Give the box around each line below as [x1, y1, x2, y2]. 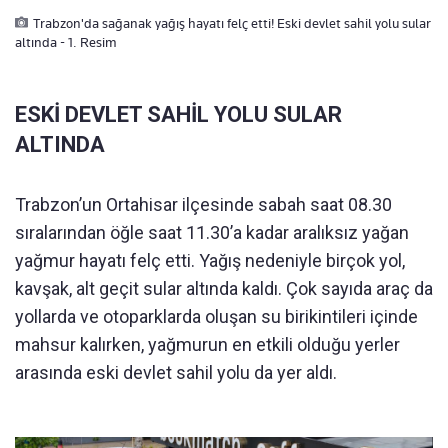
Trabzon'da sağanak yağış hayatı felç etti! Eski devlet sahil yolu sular [33, 15, 431, 32]
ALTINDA [15, 132, 105, 158]
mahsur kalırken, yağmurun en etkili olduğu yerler [15, 334, 400, 356]
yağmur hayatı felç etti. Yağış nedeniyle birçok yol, [15, 250, 405, 272]
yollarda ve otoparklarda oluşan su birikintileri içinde [15, 306, 418, 328]
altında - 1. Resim [15, 34, 117, 51]
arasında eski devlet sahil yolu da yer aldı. [15, 362, 337, 384]
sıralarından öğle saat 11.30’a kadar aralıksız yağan [15, 222, 409, 244]
